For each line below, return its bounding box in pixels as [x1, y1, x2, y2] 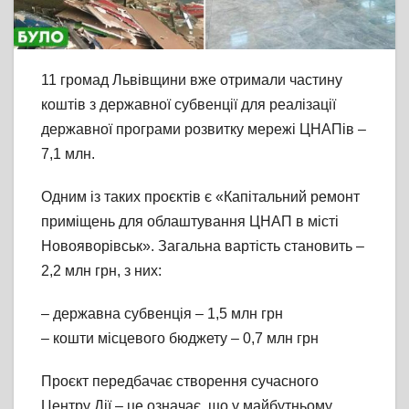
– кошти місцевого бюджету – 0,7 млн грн [41, 330, 319, 346]
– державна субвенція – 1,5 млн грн [41, 305, 283, 321]
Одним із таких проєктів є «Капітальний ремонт [41, 188, 360, 204]
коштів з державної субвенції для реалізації [41, 96, 336, 112]
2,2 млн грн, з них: [41, 262, 162, 278]
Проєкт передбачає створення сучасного [41, 372, 319, 389]
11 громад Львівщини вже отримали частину [41, 71, 342, 88]
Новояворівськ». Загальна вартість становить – [41, 237, 364, 254]
